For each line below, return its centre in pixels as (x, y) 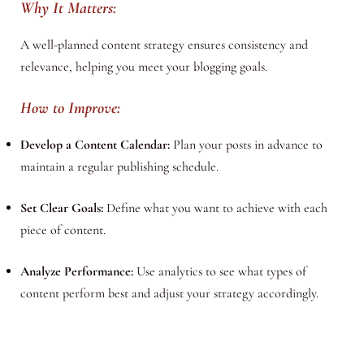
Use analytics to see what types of (219, 272)
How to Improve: (70, 108)
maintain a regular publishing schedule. (119, 167)
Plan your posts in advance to (246, 145)
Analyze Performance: (76, 272)
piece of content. (63, 230)
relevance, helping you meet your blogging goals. (143, 66)
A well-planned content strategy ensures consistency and (164, 44)
